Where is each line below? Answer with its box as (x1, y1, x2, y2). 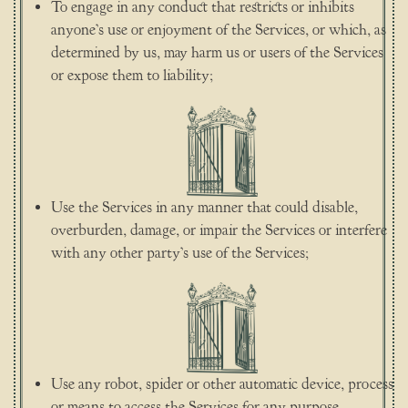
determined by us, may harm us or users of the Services (50, 44, 383, 63)
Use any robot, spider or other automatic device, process (50, 375, 393, 394)
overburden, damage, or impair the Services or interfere (50, 220, 387, 240)
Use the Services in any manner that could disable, (50, 198, 358, 217)
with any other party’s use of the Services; (50, 243, 309, 262)
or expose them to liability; (50, 66, 213, 86)
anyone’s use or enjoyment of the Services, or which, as (50, 21, 386, 40)
